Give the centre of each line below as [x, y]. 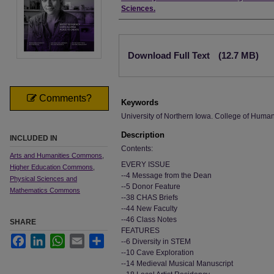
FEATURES [140, 231]
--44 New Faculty [149, 209]
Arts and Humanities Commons [56, 155]
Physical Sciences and [43, 179]
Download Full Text [170, 55]
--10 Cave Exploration [157, 253]
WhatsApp [82, 239]
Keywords [140, 102]
